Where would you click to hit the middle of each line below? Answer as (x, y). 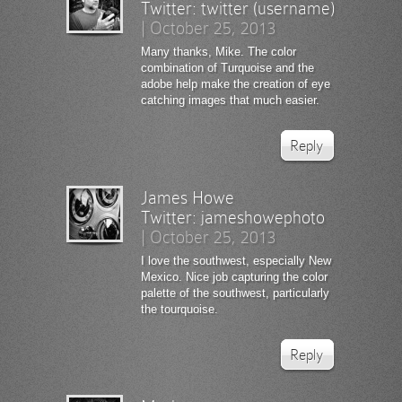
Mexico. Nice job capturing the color (234, 276)
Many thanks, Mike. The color (218, 51)
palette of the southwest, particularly (235, 293)
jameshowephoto (263, 217)
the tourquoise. (179, 309)
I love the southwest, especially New (236, 260)
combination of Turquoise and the (227, 67)
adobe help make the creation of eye (236, 83)
